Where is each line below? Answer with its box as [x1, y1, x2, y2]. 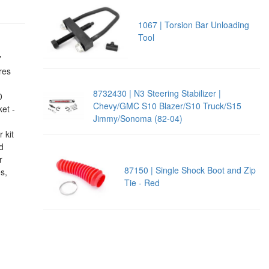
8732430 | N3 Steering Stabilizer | [92, 87, 221, 100]
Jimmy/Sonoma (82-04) [92, 112, 183, 125]
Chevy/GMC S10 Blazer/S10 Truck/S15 [92, 100, 241, 112]
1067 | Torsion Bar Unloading [138, 18, 249, 31]
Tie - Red [124, 177, 160, 189]
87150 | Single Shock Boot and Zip [124, 164, 256, 176]
